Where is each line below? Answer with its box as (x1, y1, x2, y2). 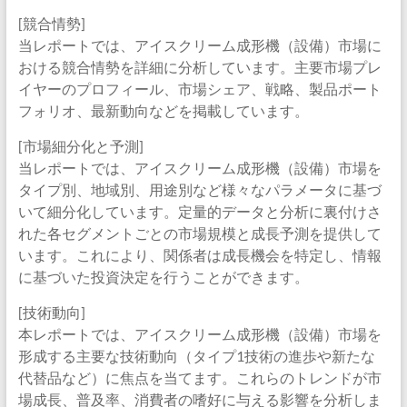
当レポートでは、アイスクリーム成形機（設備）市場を (17, 159, 382, 176)
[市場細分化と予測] (17, 137, 144, 154)
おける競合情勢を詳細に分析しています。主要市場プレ (17, 58, 382, 75)
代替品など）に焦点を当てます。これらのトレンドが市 (17, 369, 382, 386)
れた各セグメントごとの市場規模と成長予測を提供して (17, 224, 382, 242)
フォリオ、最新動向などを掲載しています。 (17, 102, 309, 119)
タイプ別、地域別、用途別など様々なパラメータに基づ (17, 181, 382, 198)
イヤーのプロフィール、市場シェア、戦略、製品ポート (17, 80, 382, 97)
